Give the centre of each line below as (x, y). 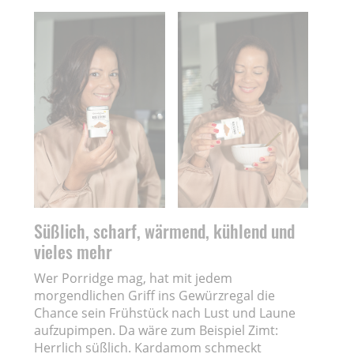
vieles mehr (73, 251)
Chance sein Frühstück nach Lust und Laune (165, 313)
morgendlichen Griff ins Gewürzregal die (155, 295)
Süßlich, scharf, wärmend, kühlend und (165, 230)
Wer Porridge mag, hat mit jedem (134, 278)
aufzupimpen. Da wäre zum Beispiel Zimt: (156, 330)
